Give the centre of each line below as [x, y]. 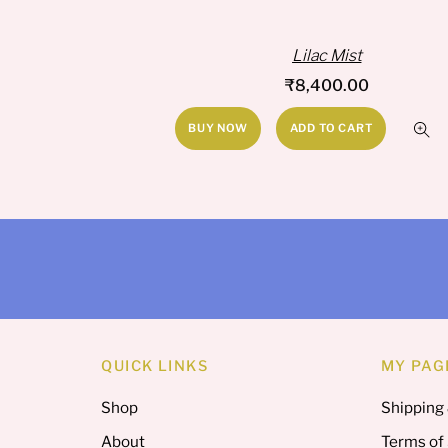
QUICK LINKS [155, 366]
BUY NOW [218, 128]
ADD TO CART [331, 128]
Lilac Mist [327, 55]
